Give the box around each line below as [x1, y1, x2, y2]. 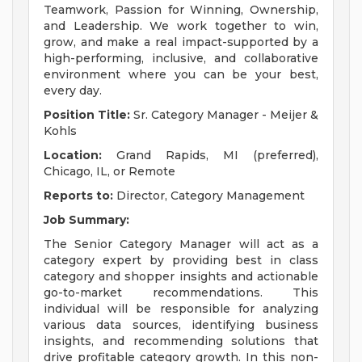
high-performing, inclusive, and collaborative [44, 51, 318, 66]
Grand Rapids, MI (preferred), [102, 148, 318, 163]
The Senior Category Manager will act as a [44, 237, 318, 252]
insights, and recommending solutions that [44, 334, 318, 349]
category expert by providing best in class [44, 253, 318, 268]
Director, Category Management [113, 188, 305, 204]
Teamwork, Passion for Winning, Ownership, [44, 2, 318, 18]
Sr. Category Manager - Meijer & [130, 107, 318, 123]
